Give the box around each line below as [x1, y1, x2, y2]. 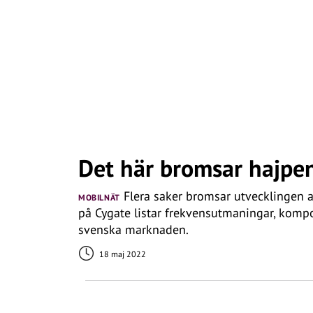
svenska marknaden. [78, 221, 189, 238]
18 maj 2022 [97, 249, 146, 259]
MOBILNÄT [78, 192, 120, 203]
